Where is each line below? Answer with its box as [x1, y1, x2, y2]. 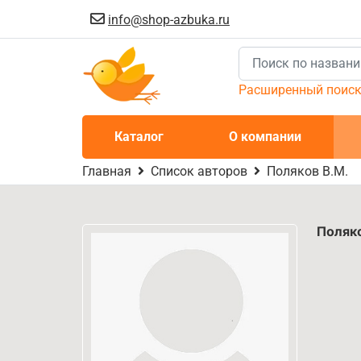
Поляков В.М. [267, 164, 348, 179]
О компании [228, 129, 301, 144]
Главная [82, 164, 131, 179]
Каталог [114, 129, 164, 144]
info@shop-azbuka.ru [108, 12, 230, 27]
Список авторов [151, 164, 247, 179]
